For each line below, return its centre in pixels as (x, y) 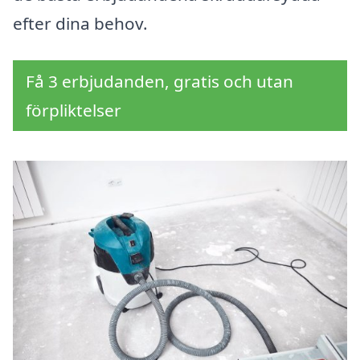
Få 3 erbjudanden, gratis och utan (160, 82)
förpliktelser (74, 110)
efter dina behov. (80, 24)
